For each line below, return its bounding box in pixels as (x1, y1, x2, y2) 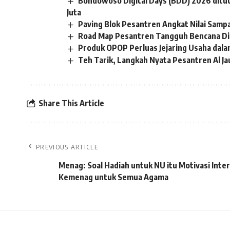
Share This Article (39, 98, 104, 109)
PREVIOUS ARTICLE (36, 142, 98, 151)
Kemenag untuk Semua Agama (59, 171, 168, 182)
